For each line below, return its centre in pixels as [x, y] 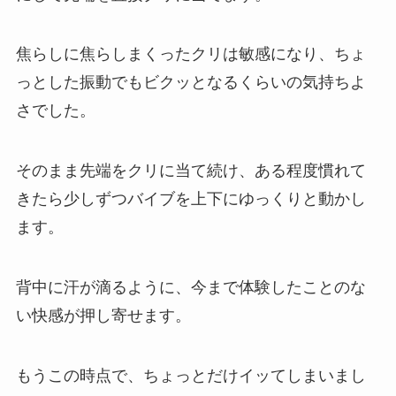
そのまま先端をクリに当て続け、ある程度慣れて [190, 171]
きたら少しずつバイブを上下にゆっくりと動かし [190, 199]
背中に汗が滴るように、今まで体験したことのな [190, 288]
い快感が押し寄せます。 [103, 316]
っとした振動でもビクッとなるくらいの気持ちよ [190, 83]
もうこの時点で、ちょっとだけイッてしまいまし [190, 375]
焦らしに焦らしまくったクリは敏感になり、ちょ [190, 54]
